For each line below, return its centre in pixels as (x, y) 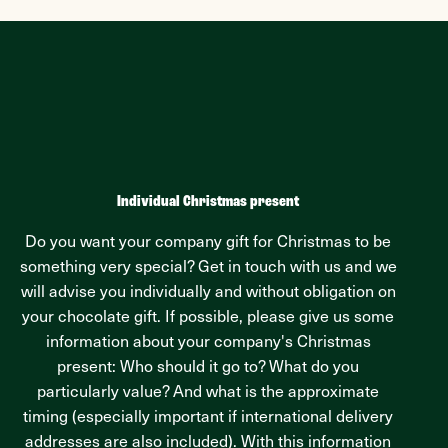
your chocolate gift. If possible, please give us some (208, 318)
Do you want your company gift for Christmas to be (208, 243)
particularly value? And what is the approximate (208, 393)
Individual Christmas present (208, 202)
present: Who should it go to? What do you (208, 368)
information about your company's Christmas (208, 343)
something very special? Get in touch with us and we (208, 268)
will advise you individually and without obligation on (208, 293)
